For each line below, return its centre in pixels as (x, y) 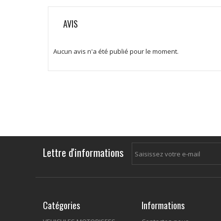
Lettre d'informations (83, 152)
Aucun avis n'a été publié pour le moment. (116, 52)
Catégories (61, 205)
